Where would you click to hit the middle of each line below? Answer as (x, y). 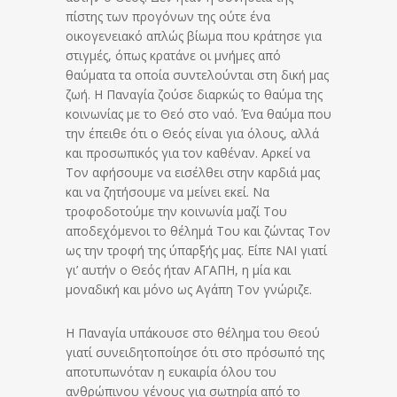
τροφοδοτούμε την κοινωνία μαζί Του (176, 212)
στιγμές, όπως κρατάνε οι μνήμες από (173, 56)
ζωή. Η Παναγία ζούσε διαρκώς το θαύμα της (194, 95)
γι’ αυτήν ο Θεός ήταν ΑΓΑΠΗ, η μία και (178, 270)
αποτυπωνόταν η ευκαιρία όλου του (171, 372)
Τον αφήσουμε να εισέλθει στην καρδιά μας (193, 173)
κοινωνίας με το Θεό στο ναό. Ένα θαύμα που (198, 114)
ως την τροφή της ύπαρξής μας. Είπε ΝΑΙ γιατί (196, 251)
